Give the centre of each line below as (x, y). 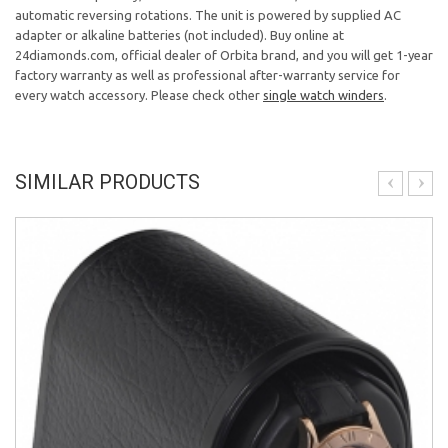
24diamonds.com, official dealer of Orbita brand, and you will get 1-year (224, 55)
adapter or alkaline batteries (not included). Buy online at (179, 35)
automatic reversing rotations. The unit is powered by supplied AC (208, 15)
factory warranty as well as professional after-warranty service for (207, 75)
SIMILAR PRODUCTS (107, 182)
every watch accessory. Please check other (139, 95)
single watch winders (323, 95)
